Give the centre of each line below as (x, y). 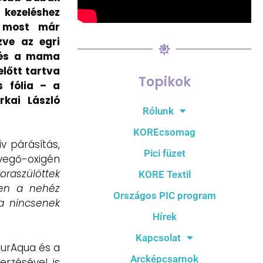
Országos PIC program (164, 195)
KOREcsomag (164, 132)
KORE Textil (164, 174)
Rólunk (158, 111)
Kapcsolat (158, 237)
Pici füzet (164, 153)
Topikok (164, 82)
